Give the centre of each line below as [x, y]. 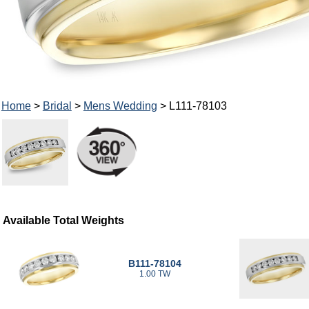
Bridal [57, 106]
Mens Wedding [120, 106]
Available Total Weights [64, 220]
